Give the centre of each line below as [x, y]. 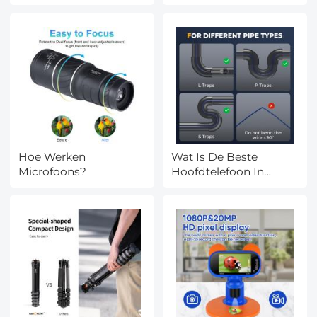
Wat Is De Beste [215, 156]
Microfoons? [53, 171]
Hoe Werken [52, 156]
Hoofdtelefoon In [218, 171]
